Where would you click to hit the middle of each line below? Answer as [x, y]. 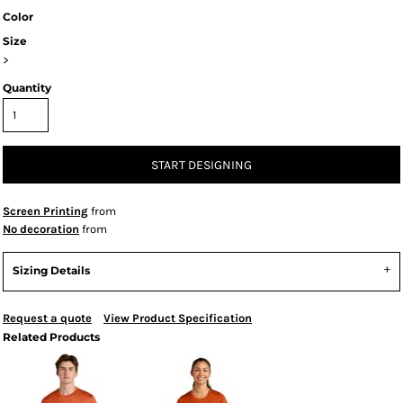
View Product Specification [178, 318]
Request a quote [47, 318]
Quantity [27, 88]
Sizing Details [51, 270]
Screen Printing [45, 211]
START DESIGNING [201, 166]
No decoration [41, 229]
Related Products [51, 337]
